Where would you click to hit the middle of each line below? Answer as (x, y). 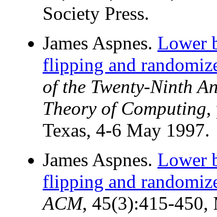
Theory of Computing (124, 108)
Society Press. (96, 14)
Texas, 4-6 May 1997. (126, 130)
